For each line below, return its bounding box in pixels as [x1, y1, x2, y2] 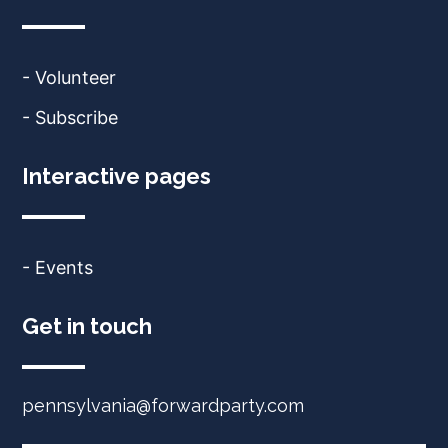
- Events [22, 257, 93, 278]
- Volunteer [22, 67, 116, 88]
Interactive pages [22, 163, 211, 189]
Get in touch [22, 313, 152, 339]
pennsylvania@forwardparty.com [22, 395, 304, 416]
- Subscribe [22, 107, 118, 128]
